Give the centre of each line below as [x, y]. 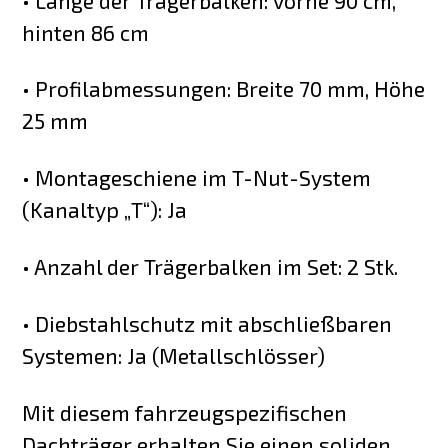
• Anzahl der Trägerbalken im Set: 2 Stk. [210, 267]
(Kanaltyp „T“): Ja [105, 210]
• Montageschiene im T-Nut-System [197, 178]
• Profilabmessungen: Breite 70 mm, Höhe [224, 89]
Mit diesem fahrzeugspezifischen [185, 412]
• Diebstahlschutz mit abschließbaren [207, 323]
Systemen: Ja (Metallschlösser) [174, 355]
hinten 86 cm [86, 32]
